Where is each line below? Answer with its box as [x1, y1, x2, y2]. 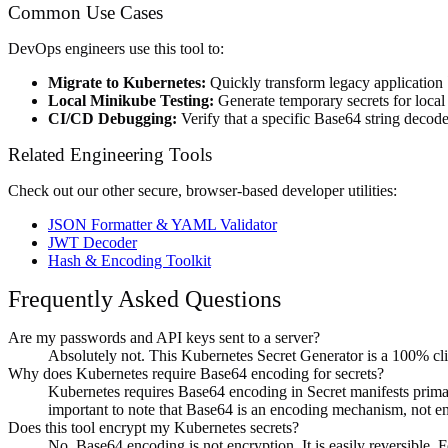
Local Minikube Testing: [48, 91, 214, 109]
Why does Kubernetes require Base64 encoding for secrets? [8, 364, 384, 382]
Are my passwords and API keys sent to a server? [8, 328, 320, 346]
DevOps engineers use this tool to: [8, 39, 224, 57]
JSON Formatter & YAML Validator [48, 215, 277, 233]
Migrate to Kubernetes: [48, 73, 206, 91]
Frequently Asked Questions [8, 285, 281, 312]
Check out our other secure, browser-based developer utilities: [8, 181, 397, 199]
